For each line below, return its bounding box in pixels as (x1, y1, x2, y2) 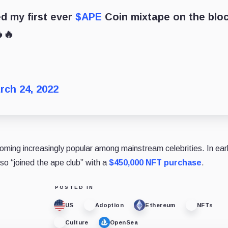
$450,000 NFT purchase (109, 158, 202, 167)
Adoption (95, 202, 124, 208)
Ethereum (145, 202, 176, 208)
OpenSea (109, 219, 138, 225)
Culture (65, 219, 89, 225)
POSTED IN (54, 184, 94, 190)
